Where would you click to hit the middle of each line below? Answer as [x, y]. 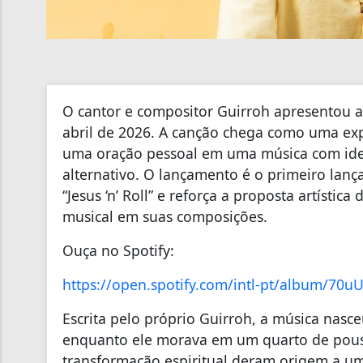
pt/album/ [294, 284]
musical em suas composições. [167, 216]
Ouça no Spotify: [118, 250]
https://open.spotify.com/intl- [161, 284]
